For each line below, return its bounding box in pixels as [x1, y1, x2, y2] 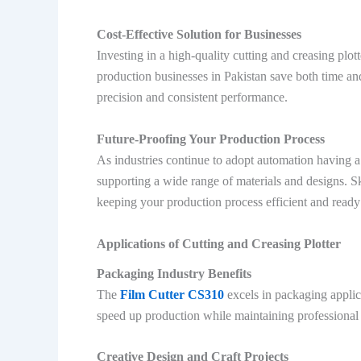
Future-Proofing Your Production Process [97, 131, 325, 146]
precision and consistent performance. [97, 90, 288, 105]
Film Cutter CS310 [120, 287, 224, 301]
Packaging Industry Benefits [97, 266, 251, 280]
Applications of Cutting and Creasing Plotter [97, 236, 341, 251]
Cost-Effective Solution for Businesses [97, 27, 301, 42]
